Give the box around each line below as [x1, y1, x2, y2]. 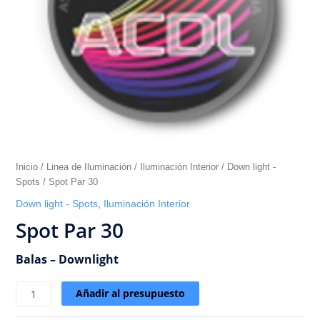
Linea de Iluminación [46, 161, 131, 172]
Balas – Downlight [15, 251, 119, 267]
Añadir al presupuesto [76, 286, 186, 300]
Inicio [15, 161, 38, 172]
